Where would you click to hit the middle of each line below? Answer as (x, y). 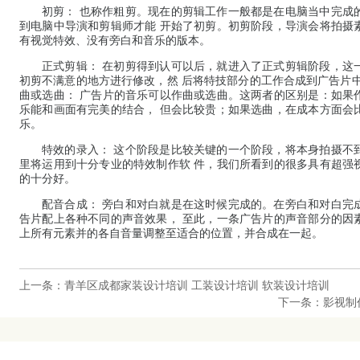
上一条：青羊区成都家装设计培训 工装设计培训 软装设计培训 (174, 285)
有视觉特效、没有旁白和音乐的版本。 (117, 40)
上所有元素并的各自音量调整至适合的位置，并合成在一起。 (171, 233)
